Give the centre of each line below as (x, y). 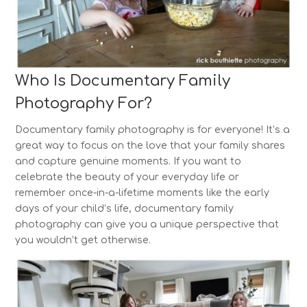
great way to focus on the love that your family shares (150, 145)
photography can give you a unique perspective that (147, 224)
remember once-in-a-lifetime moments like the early (143, 193)
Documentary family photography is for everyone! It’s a (153, 130)
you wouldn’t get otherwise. (83, 240)
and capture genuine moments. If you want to (128, 161)
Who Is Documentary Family (123, 81)
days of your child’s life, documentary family (125, 208)
